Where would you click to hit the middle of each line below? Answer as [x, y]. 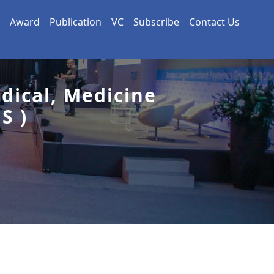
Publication [76, 22]
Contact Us [214, 22]
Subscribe [156, 22]
